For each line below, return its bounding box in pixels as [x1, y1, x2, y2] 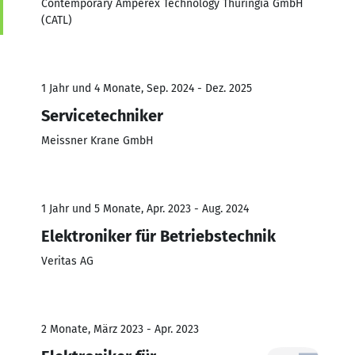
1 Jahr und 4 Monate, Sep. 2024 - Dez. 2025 [41, 81, 252, 95]
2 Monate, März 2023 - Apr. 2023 [41, 322, 199, 336]
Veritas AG [41, 254, 94, 268]
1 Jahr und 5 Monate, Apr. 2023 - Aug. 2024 [41, 201, 249, 216]
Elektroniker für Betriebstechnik [41, 226, 276, 246]
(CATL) [41, 13, 72, 27]
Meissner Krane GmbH [41, 133, 154, 147]
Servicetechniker [41, 105, 163, 125]
